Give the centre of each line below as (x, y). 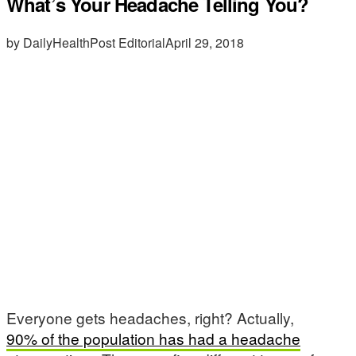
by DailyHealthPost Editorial (86, 42)
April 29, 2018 (205, 42)
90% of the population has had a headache (153, 338)
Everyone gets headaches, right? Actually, (150, 317)
